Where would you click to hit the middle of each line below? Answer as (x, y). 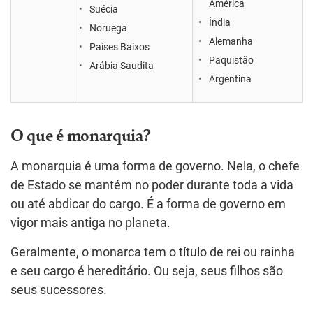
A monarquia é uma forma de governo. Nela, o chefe (155, 166)
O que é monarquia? (81, 134)
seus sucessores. (59, 290)
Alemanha (231, 41)
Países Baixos (119, 47)
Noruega (108, 28)
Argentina (230, 79)
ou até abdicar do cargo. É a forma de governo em (148, 204)
